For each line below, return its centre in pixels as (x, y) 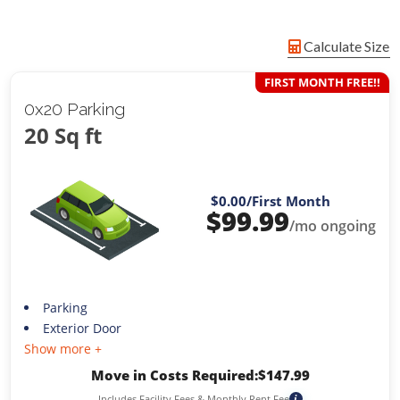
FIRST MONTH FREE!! (322, 83)
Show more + (63, 348)
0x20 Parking (75, 109)
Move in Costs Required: (174, 375)
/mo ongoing (332, 226)
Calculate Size (345, 46)
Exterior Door (82, 328)
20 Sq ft (63, 136)
